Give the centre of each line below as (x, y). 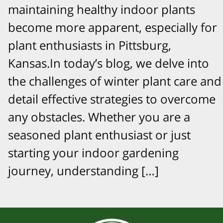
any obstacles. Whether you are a (99, 116)
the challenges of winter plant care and (115, 81)
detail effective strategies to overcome (112, 99)
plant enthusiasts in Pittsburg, (90, 45)
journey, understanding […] (83, 170)
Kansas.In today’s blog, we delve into (109, 63)
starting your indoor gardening (93, 152)
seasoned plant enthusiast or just (99, 134)
